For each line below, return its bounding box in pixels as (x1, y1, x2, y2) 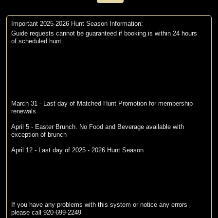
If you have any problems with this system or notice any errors (11, 201, 187, 209)
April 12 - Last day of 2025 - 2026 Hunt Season (11, 146, 144, 154)
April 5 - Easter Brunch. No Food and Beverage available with (11, 123, 184, 131)
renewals (11, 108, 36, 115)
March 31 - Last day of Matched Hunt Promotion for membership (11, 100, 193, 108)
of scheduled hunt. (11, 37, 63, 45)
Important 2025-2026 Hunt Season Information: (11, 20, 143, 28)
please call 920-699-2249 (11, 209, 81, 217)
